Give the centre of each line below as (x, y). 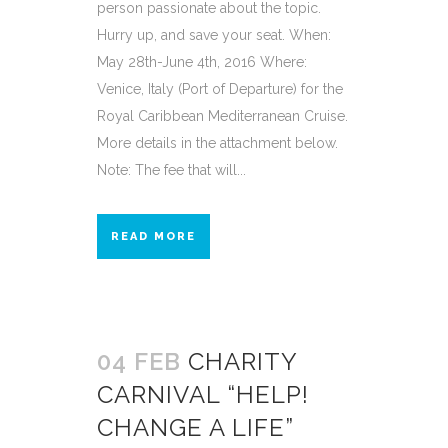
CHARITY (242, 361)
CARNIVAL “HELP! (203, 394)
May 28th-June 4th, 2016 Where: (202, 61)
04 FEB (139, 361)
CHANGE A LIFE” (195, 427)
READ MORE (153, 236)
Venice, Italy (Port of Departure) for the (220, 88)
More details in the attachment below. (217, 142)
